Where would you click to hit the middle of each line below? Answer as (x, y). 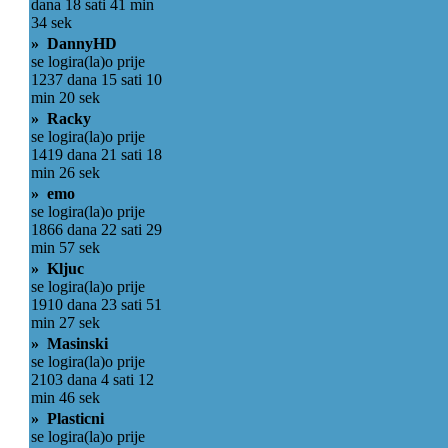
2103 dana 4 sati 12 (92, 379)
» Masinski (69, 343)
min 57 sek (65, 247)
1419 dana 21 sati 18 (96, 154)
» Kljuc (57, 268)
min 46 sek (65, 397)
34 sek (51, 22)
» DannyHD (74, 43)
